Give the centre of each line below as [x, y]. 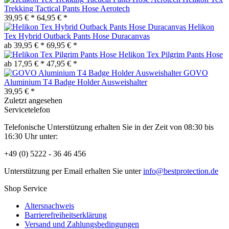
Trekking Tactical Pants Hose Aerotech [67, 8]
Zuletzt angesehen [33, 100]
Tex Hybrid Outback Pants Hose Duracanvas [77, 36]
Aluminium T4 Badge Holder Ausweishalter [76, 82]
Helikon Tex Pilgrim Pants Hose [171, 54]
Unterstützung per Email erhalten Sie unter [74, 171]
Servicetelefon [27, 109]
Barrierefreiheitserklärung [66, 215]
